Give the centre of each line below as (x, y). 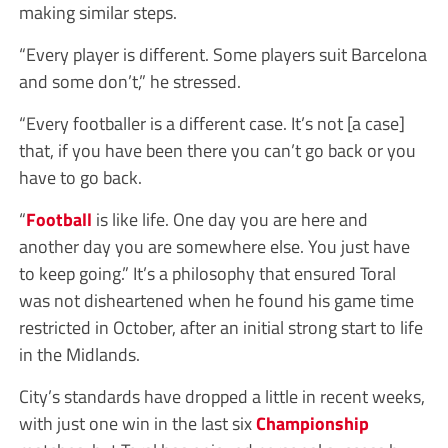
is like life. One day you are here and (229, 219)
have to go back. (80, 177)
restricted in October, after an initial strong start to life (220, 327)
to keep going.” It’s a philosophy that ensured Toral (207, 273)
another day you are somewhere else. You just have (214, 246)
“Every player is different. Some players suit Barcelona (222, 54)
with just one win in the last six (137, 423)
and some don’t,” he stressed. (129, 81)
